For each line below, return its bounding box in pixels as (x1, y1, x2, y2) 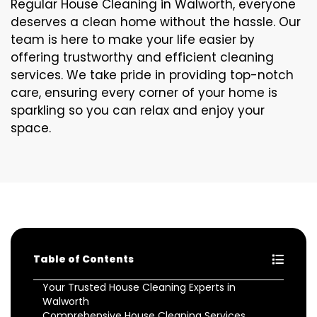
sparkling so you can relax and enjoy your (11, 102, 265, 119)
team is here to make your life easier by (11, 31, 255, 48)
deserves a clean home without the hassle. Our (11, 13, 301, 30)
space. (11, 120, 51, 137)
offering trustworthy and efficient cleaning (11, 49, 274, 66)
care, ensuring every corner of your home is (11, 84, 277, 101)
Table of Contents (33, 252, 134, 266)
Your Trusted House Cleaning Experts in (42, 280, 236, 294)
